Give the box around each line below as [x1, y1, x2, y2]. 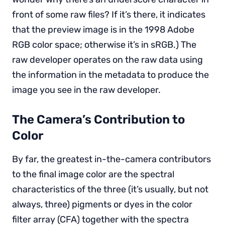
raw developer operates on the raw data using [12, 54, 203, 65]
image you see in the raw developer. [12, 84, 161, 95]
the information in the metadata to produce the [12, 69, 209, 80]
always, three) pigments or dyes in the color [12, 198, 192, 210]
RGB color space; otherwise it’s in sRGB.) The [12, 39, 196, 50]
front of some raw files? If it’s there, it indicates [12, 9, 205, 20]
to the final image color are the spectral [12, 168, 174, 180]
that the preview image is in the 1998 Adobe [12, 24, 194, 35]
